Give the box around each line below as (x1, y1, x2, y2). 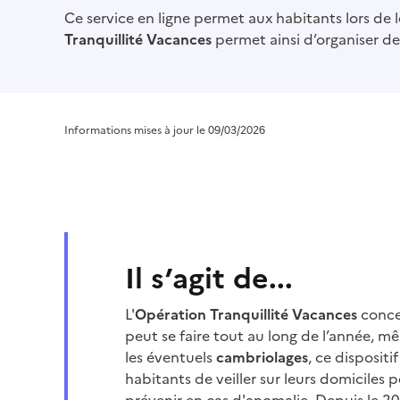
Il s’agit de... (124, 257, 293, 300)
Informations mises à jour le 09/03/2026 (64, 122, 265, 138)
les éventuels (124, 346, 216, 368)
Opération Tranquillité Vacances (134, 304, 357, 325)
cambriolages (215, 346, 308, 368)
